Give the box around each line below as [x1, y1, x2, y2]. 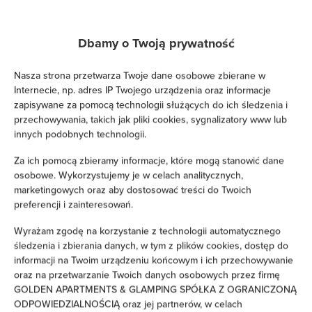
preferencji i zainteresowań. [14, 197, 133, 212]
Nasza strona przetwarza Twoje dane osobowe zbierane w [14, 68, 265, 83]
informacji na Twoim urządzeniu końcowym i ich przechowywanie [14, 253, 293, 267]
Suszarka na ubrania [46, 261, 133, 276]
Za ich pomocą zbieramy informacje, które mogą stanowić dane [14, 153, 284, 168]
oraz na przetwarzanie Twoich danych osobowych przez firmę [14, 267, 280, 282]
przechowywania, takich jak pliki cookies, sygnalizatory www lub [14, 112, 287, 127]
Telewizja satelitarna [46, 84, 131, 98]
